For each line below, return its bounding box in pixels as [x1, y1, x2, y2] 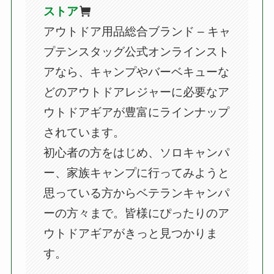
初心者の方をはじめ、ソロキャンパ [43, 146, 229, 160]
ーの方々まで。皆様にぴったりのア [43, 207, 229, 220]
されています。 [43, 126, 125, 139]
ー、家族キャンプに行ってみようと [43, 166, 229, 180]
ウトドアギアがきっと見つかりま [43, 227, 218, 240]
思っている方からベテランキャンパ [43, 187, 229, 200]
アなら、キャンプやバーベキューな [43, 65, 229, 79]
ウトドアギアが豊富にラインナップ [43, 106, 229, 119]
